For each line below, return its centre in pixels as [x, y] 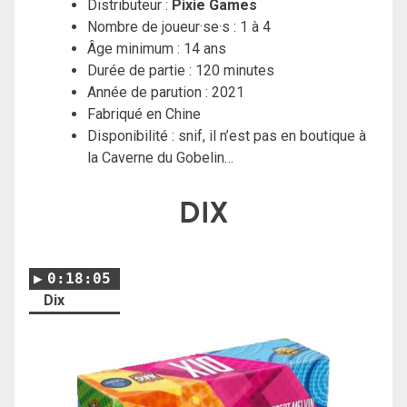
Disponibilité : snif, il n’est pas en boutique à [227, 135]
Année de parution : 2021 [166, 92]
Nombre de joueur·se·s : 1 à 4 [179, 26]
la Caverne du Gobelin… [160, 157]
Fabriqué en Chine [144, 114]
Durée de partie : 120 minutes [181, 70]
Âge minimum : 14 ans [157, 48]
